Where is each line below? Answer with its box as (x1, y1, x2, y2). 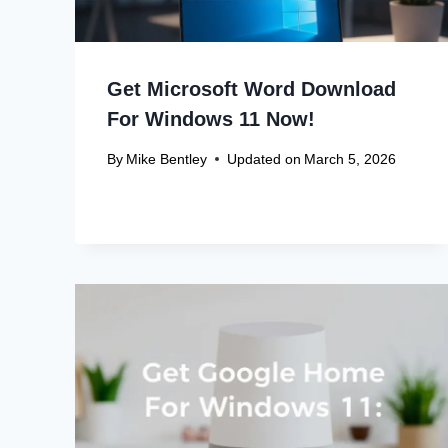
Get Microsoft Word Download (107, 77, 396, 100)
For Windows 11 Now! (107, 107, 315, 130)
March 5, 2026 (304, 150, 397, 167)
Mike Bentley (126, 150, 208, 167)
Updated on (227, 150, 302, 167)
